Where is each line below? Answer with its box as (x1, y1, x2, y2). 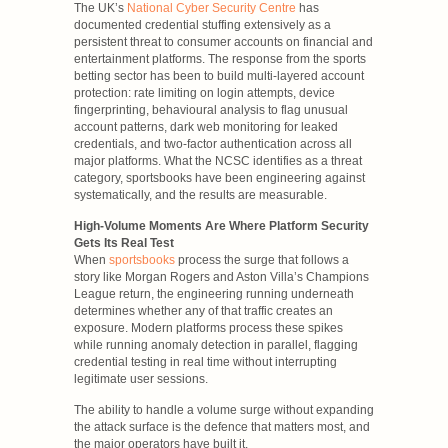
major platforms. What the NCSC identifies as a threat (74, 153, 362, 168)
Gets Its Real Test (74, 235, 174, 250)
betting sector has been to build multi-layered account (74, 68, 364, 83)
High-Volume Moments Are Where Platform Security (74, 218, 369, 233)
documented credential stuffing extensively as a (74, 17, 331, 32)
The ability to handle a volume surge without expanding (74, 402, 374, 417)
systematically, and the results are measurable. (74, 187, 327, 202)
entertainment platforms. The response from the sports (74, 51, 366, 66)
